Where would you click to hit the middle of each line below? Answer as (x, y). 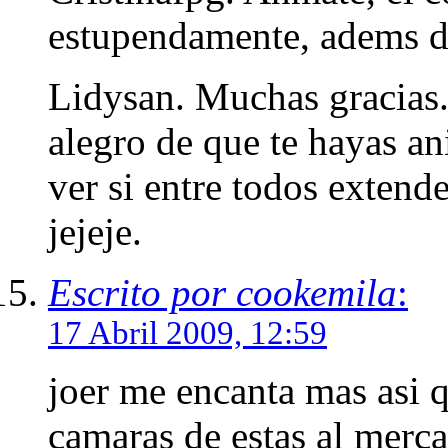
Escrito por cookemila (222, 292)
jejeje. (95, 231)
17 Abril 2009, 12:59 (187, 332)
